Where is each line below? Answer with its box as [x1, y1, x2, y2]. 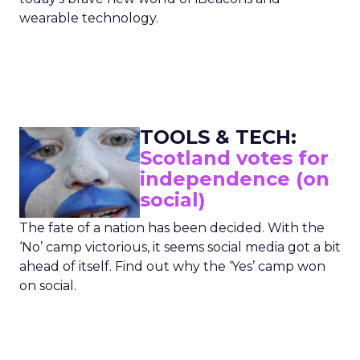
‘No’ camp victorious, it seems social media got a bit [19, 239, 341, 255]
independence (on [140, 167, 329, 190]
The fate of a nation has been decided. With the [19, 220, 325, 235]
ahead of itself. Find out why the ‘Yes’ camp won [19, 259, 325, 274]
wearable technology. [19, 10, 158, 26]
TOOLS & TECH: [140, 125, 297, 149]
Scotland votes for [140, 146, 329, 170]
